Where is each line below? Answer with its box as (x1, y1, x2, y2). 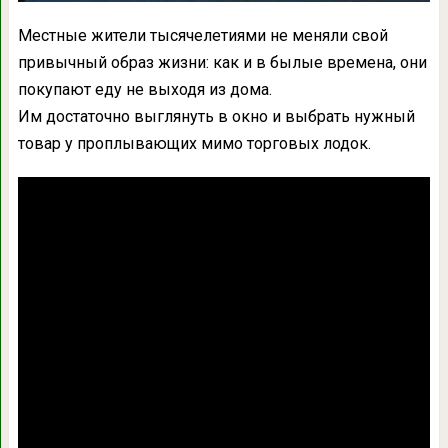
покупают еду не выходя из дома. (17, 79, 272, 99)
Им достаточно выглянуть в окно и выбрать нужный (17, 106, 415, 126)
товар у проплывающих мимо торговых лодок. (17, 133, 371, 153)
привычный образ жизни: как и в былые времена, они (17, 52, 427, 72)
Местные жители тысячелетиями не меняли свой (17, 25, 388, 45)
